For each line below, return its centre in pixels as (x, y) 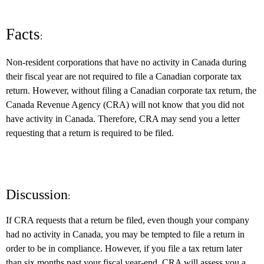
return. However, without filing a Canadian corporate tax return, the (131, 90)
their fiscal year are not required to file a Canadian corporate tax (124, 76)
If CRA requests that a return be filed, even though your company (128, 220)
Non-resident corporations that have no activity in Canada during (126, 62)
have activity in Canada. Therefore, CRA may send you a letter (123, 119)
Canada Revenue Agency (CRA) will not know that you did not (125, 105)
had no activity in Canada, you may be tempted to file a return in (125, 234)
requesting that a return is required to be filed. (90, 133)
